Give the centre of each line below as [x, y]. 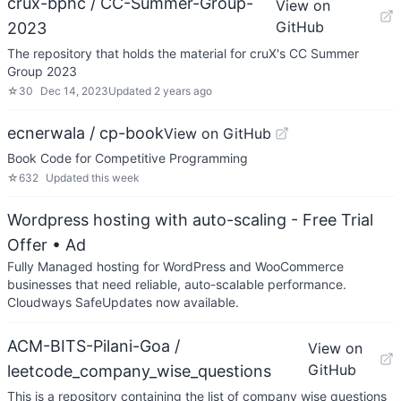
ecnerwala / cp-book [85, 133]
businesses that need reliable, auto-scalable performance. [177, 284]
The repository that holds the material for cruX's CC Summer [183, 53]
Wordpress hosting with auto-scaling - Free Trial [190, 220]
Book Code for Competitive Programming [128, 158]
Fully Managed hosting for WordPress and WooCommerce [175, 266]
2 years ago [183, 91]
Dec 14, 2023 [74, 91]
